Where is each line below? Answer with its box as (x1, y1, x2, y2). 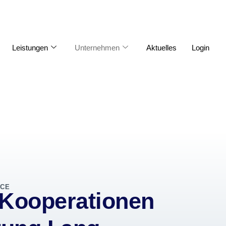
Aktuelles (146, 43, 177, 52)
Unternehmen (74, 43, 120, 52)
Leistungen (12, 43, 48, 52)
